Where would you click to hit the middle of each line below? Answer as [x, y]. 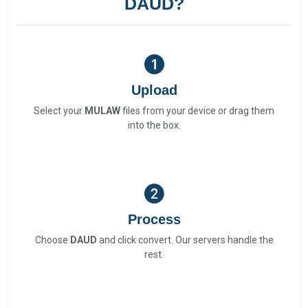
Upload [154, 90]
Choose [52, 240]
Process [154, 219]
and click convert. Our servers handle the [185, 240]
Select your [59, 111]
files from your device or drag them [197, 111]
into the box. [154, 125]
